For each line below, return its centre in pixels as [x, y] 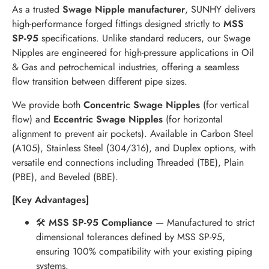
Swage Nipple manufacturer [124, 10]
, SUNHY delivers [220, 10]
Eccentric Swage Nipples [108, 119]
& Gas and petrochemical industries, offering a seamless [125, 67]
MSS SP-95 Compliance [101, 223]
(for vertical [225, 104]
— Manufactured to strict [204, 223]
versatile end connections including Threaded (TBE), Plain [128, 162]
